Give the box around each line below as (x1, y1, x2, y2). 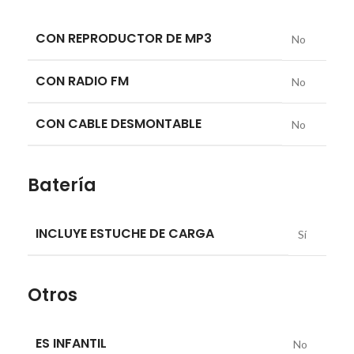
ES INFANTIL (36, 333, 107, 352)
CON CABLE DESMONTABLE (36, 114, 201, 133)
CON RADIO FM (36, 71, 129, 90)
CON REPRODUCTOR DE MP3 (36, 28, 212, 47)
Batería (28, 172, 96, 198)
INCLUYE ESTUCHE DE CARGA (36, 224, 214, 243)
